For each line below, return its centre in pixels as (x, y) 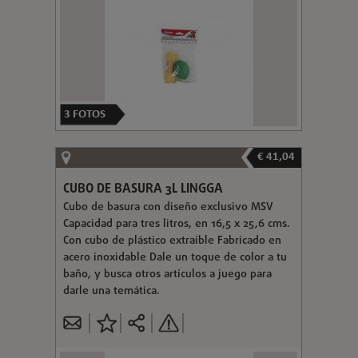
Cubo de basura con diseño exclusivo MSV (168, 207)
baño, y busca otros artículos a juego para (167, 274)
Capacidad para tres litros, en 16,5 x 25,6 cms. (176, 224)
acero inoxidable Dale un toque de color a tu (175, 257)
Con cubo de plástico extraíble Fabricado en (172, 241)
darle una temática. (111, 291)
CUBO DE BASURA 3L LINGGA (143, 189)
